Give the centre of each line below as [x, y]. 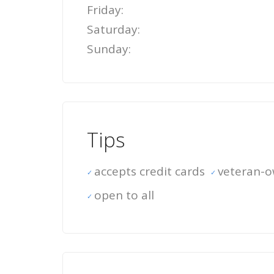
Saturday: [113, 29]
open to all [124, 195]
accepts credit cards [150, 171]
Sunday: [109, 49]
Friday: [105, 10]
